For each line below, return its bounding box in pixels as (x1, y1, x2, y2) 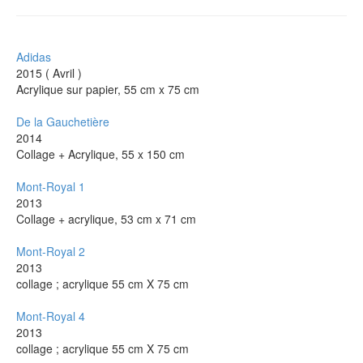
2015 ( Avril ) (16, 64, 82, 81)
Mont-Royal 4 (16, 307, 85, 324)
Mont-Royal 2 (16, 242, 85, 259)
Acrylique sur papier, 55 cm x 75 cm (16, 80, 199, 97)
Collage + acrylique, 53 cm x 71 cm (16, 210, 196, 227)
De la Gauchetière (16, 113, 109, 130)
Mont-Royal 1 (16, 177, 85, 194)
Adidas (16, 48, 51, 65)
